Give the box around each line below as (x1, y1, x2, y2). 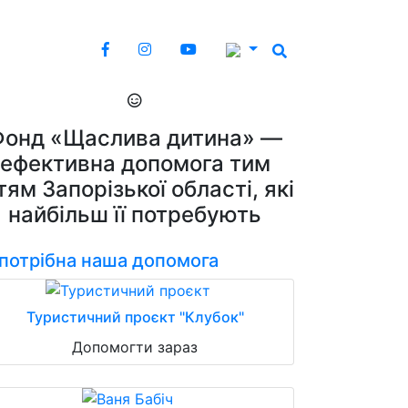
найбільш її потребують (8, 200, 261, 228)
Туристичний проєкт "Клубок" (25, 307, 244, 326)
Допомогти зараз (72, 337, 198, 356)
